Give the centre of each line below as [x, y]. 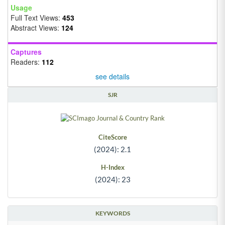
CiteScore [113, 137]
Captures [26, 51]
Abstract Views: [36, 27]
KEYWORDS [113, 213]
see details [113, 76]
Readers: [26, 62]
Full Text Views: [36, 17]
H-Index [113, 167]
